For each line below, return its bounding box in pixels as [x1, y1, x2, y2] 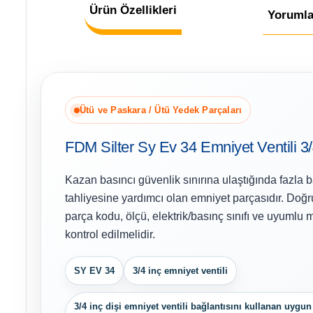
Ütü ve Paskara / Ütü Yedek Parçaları [80, 105, 242, 116]
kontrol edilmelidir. [65, 228, 155, 241]
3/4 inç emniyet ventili [133, 265, 228, 277]
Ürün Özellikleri [89, 3, 177, 17]
